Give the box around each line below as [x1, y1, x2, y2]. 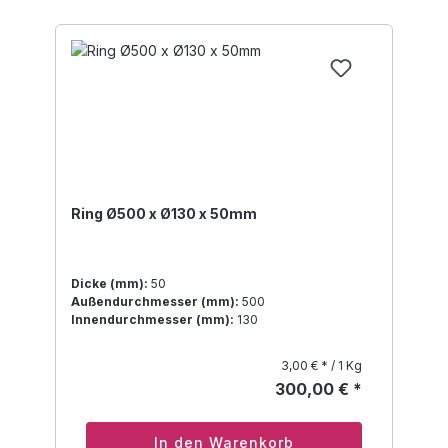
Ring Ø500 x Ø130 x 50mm [71, 205, 257, 223]
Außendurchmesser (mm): [71, 294, 239, 310]
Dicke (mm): [71, 276, 148, 292]
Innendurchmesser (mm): [71, 312, 234, 328]
